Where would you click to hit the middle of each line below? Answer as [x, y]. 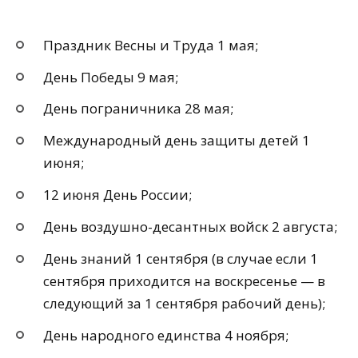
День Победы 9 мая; [111, 77]
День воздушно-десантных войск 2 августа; [190, 227]
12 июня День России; [117, 195]
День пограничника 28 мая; [138, 109]
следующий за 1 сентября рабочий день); [184, 304]
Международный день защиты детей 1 [177, 141]
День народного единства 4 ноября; [166, 335]
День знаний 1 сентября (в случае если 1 [181, 259]
